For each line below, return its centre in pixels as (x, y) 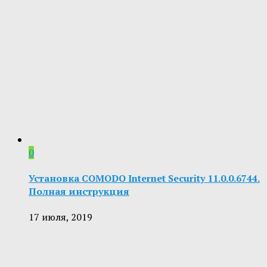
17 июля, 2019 (60, 217)
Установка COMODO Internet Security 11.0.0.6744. (144, 178)
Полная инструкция (79, 191)
